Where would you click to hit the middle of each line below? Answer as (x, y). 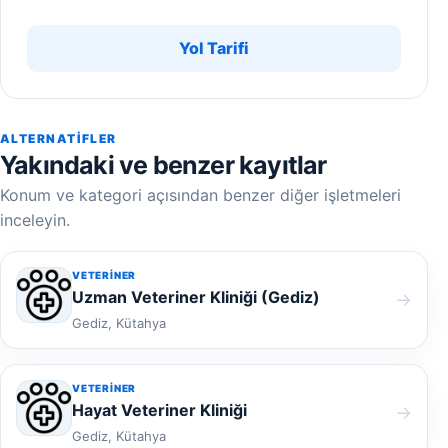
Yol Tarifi (214, 48)
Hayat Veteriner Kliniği (159, 410)
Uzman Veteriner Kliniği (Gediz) (196, 297)
